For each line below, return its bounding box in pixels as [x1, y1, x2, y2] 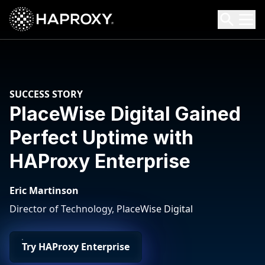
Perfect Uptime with [9, 126, 193, 149]
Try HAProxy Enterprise [22, 240, 130, 253]
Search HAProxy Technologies [9, 20, 142, 33]
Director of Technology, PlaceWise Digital [9, 202, 193, 215]
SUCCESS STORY [9, 88, 83, 101]
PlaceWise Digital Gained [9, 102, 241, 125]
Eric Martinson [9, 184, 79, 197]
